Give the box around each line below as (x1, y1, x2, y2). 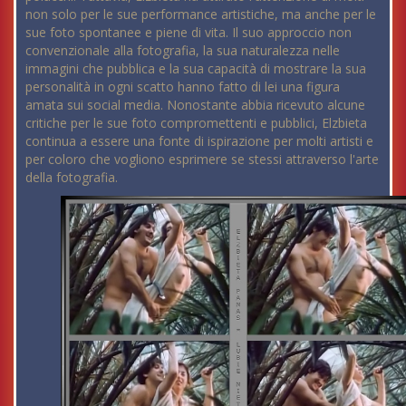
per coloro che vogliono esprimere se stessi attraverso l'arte (25, 150, 379, 169)
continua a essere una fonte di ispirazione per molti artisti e (25, 132, 373, 150)
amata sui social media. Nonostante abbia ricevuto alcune (25, 96, 365, 114)
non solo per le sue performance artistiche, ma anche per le (25, 5, 376, 24)
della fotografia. (25, 169, 118, 187)
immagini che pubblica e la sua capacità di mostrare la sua (25, 60, 366, 78)
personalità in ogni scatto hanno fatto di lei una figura (25, 78, 340, 96)
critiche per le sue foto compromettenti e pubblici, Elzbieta (25, 114, 367, 132)
